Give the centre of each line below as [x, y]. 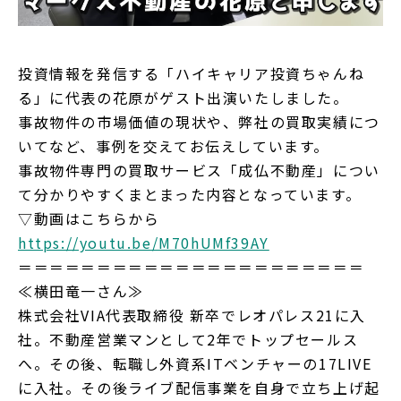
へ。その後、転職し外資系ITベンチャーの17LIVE [195, 364]
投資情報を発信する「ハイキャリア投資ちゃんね [192, 74]
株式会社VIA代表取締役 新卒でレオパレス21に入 [192, 316]
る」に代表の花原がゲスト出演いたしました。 [183, 98]
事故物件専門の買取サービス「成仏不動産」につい [199, 171]
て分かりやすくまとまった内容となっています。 [190, 195]
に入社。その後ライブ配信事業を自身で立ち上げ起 [199, 388]
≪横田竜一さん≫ [81, 291]
